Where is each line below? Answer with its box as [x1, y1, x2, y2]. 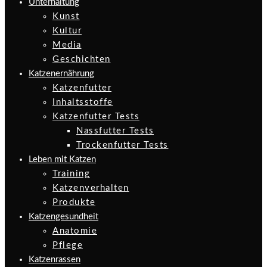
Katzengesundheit [29, 212, 98, 221]
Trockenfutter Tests [76, 140, 169, 150]
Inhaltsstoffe [52, 97, 113, 107]
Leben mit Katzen [29, 154, 96, 164]
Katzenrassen [29, 254, 80, 264]
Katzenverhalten [52, 183, 129, 193]
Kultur [52, 26, 82, 35]
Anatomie [52, 226, 97, 235]
